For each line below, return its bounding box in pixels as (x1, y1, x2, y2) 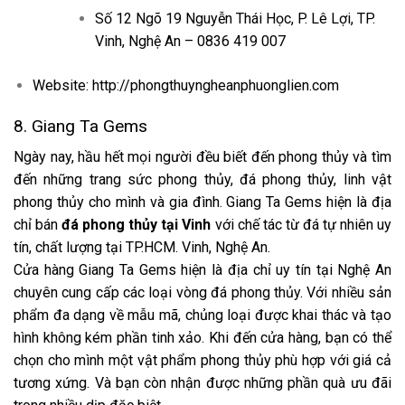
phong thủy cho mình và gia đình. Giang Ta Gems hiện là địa (14, 193, 391, 212)
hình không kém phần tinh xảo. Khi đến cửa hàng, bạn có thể (14, 329, 391, 347)
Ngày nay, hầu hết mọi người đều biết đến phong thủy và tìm (14, 148, 391, 166)
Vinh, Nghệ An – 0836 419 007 (94, 32, 286, 50)
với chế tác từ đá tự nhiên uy (211, 216, 392, 234)
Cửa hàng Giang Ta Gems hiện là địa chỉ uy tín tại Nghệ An (14, 261, 391, 279)
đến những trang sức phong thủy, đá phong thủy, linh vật (14, 171, 391, 189)
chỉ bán (14, 216, 62, 234)
